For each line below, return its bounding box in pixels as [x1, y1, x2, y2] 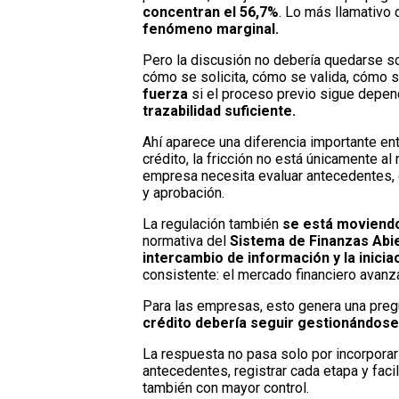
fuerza [142, 85, 191, 103]
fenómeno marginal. [142, 20, 279, 38]
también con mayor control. [142, 379, 309, 397]
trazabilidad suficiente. [142, 102, 296, 120]
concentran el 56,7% [142, 4, 279, 21]
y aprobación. [142, 184, 224, 202]
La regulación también [142, 216, 279, 233]
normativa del [142, 232, 226, 250]
